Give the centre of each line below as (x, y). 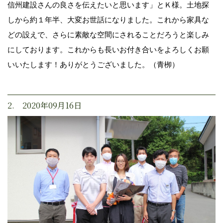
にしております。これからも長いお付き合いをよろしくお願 (108, 49)
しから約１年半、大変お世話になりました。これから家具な (108, 19)
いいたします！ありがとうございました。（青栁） (93, 64)
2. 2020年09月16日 (45, 105)
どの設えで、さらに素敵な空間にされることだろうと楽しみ (108, 34)
